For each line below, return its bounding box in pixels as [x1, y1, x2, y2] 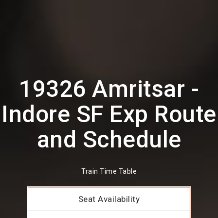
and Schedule [36, 126, 182, 153]
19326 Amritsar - [19, 75, 199, 103]
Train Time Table [81, 167, 137, 176]
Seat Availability [78, 194, 140, 204]
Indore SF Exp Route [1, 100, 217, 128]
